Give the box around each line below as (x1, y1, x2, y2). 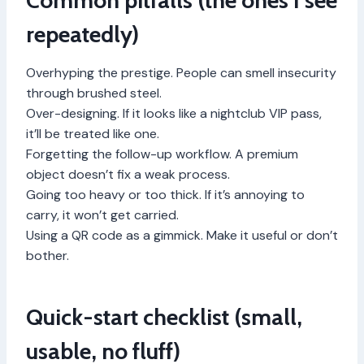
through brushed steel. (26, 84, 162, 102)
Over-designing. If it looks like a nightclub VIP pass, (26, 105, 322, 123)
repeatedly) (26, 20, 139, 49)
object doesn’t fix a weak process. (26, 166, 230, 184)
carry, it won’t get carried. (26, 206, 179, 224)
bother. (26, 247, 69, 265)
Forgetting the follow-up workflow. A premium (26, 145, 298, 163)
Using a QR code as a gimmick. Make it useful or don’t (26, 227, 338, 245)
